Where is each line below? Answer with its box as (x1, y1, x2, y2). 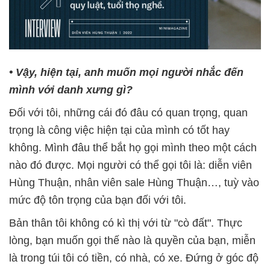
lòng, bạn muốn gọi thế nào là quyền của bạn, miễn (9, 234, 256, 246)
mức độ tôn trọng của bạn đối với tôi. (9, 193, 186, 206)
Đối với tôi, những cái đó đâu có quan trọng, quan (9, 106, 248, 119)
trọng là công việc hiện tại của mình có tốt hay (9, 124, 230, 136)
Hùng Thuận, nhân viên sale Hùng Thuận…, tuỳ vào (9, 176, 259, 189)
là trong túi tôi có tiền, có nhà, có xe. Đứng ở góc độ (9, 251, 259, 264)
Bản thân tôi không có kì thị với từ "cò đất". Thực (9, 216, 242, 229)
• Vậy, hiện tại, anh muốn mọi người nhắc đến (9, 66, 243, 78)
